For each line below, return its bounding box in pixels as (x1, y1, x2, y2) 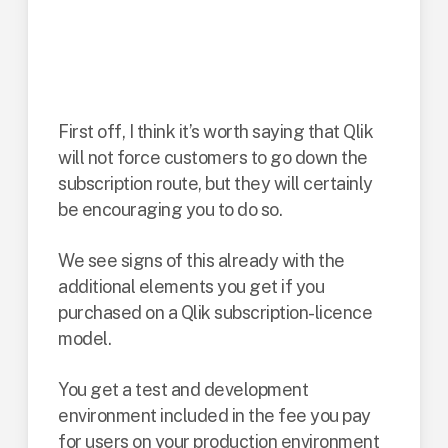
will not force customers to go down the (58, 147, 368, 168)
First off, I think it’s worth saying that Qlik (58, 121, 374, 142)
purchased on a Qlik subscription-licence (58, 302, 373, 323)
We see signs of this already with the (58, 250, 345, 271)
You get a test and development (58, 379, 309, 400)
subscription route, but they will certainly (58, 173, 373, 194)
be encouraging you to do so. (58, 199, 283, 220)
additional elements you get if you (58, 276, 325, 297)
